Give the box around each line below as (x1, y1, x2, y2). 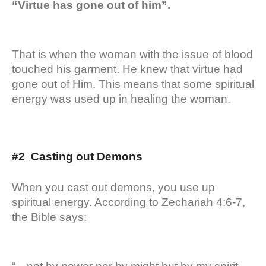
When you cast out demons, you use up (12, 180, 215, 194)
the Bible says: (12, 210, 87, 223)
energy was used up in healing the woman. (12, 92, 233, 105)
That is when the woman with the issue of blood (12, 47, 253, 61)
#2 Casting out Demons (12, 150, 142, 163)
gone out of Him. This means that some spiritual (12, 77, 254, 90)
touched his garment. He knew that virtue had (12, 62, 243, 75)
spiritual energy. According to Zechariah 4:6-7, (12, 195, 245, 208)
